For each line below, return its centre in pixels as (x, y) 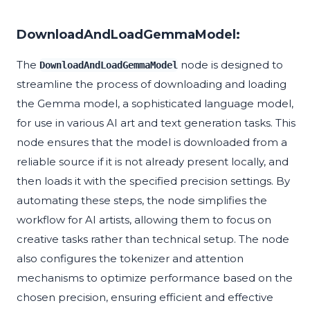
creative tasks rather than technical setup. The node (153, 239)
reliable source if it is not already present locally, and (153, 162)
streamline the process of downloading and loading (152, 84)
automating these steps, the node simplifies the (142, 201)
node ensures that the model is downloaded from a (152, 143)
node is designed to (230, 65)
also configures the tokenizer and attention (130, 259)
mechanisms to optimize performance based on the (155, 278)
